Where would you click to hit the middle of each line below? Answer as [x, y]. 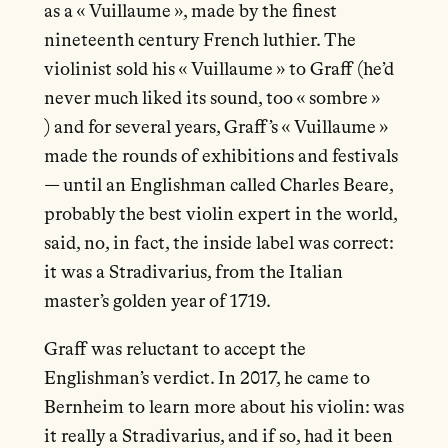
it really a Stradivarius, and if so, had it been [218, 436]
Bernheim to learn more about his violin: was [223, 407]
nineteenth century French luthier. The [199, 41]
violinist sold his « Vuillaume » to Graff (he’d [218, 70]
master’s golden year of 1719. [157, 302]
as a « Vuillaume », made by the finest [190, 12]
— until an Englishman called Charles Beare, [218, 186]
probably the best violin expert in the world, [220, 215]
